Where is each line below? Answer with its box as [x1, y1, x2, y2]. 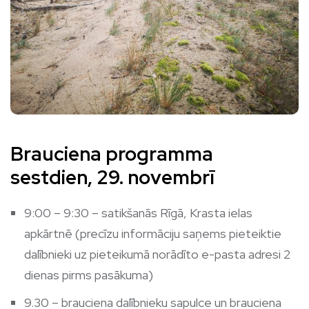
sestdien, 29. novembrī [10, 164, 215, 191]
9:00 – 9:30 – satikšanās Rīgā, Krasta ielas [24, 205, 252, 221]
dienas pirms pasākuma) [24, 267, 153, 283]
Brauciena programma [10, 141, 213, 168]
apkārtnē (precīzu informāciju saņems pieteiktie [24, 226, 281, 242]
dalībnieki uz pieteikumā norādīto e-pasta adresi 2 [24, 246, 290, 263]
